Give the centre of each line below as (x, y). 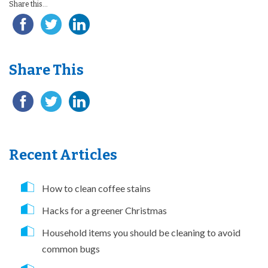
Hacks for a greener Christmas (104, 211)
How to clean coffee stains (96, 188)
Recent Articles (63, 155)
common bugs (71, 249)
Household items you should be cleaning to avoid (141, 233)
